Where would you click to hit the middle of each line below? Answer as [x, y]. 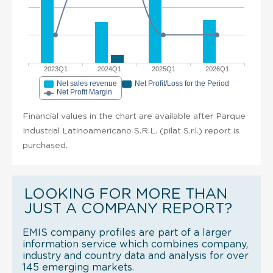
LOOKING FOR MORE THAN [126, 194]
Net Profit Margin [84, 92]
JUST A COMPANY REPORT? [128, 209]
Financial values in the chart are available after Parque [134, 116]
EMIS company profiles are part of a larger [127, 232]
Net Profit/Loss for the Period [182, 83]
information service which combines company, [135, 244]
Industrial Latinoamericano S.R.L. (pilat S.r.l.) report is [131, 131]
